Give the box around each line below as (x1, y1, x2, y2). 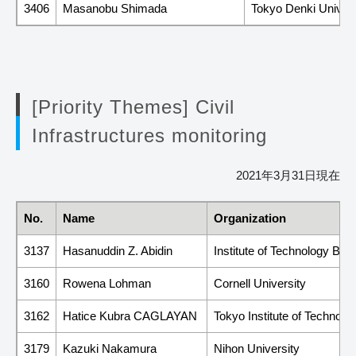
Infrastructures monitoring (32, 124, 267, 146)
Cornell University (214, 276, 306, 290)
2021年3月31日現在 (236, 168, 340, 182)
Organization (214, 211, 286, 225)
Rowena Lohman (63, 276, 151, 290)
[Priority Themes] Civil (32, 95, 234, 118)
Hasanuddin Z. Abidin (63, 243, 172, 257)
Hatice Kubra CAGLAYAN (63, 308, 197, 323)
